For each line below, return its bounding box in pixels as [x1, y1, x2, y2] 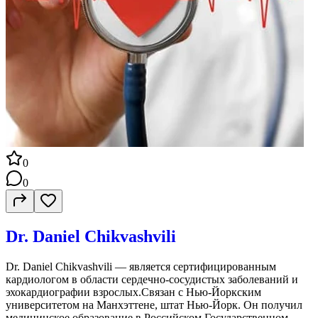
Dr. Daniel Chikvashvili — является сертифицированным [6, 260, 276, 273]
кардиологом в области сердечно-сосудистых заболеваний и [6, 273, 298, 285]
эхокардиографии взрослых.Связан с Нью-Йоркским [6, 285, 261, 298]
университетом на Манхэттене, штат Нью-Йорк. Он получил [6, 298, 302, 311]
